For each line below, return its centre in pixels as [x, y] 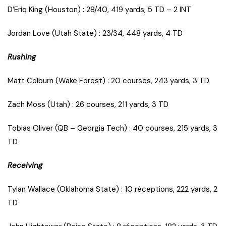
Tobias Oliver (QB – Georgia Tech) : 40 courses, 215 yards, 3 [112, 128]
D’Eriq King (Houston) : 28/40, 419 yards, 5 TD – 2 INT [99, 10]
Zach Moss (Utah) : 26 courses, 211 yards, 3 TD [88, 105]
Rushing [22, 57]
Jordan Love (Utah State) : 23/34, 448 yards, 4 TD [95, 34]
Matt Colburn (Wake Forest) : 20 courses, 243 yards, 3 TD [108, 81]
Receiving [25, 166]
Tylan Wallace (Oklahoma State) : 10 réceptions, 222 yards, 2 [112, 189]
